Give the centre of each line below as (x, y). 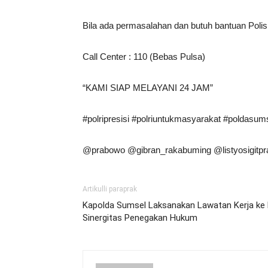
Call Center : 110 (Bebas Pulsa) (144, 57)
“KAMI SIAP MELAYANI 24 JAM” (148, 88)
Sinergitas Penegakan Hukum (140, 218)
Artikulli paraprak (110, 189)
